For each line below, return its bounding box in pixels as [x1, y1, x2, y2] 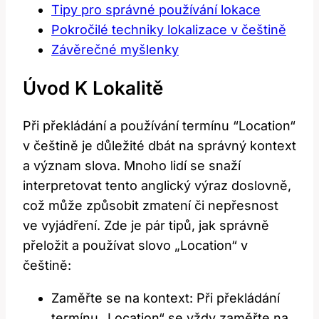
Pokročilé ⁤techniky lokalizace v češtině [51, 21, 286, 37]
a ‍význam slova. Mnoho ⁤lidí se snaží [23, 158, 241, 174]
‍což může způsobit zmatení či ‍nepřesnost [23, 198, 278, 214]
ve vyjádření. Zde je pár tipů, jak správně [23, 218, 269, 234]
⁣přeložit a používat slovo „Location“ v [23, 238, 248, 253]
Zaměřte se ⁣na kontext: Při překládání [51, 291, 280, 306]
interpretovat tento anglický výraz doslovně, [23, 178, 291, 194]
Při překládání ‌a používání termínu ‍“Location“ [23, 118, 296, 134]
